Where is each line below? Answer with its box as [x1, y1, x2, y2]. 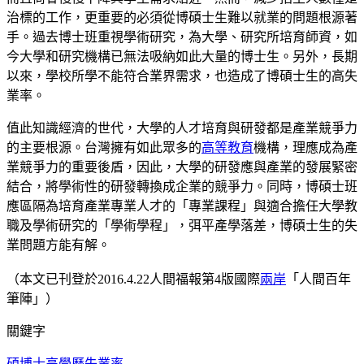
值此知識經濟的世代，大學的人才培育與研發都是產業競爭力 [6, 120, 357, 135]
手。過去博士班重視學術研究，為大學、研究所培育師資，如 [6, 29, 357, 44]
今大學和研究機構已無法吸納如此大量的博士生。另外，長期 [6, 49, 357, 63]
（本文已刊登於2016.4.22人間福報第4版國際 [6, 271, 260, 286]
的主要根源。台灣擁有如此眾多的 [6, 140, 201, 154]
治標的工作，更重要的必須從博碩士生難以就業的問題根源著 [6, 10, 357, 24]
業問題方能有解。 [6, 237, 110, 252]
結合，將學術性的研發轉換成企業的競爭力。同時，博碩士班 [6, 179, 357, 193]
